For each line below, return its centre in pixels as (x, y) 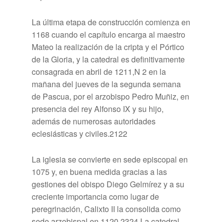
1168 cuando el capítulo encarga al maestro (109, 34)
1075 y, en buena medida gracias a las (99, 171)
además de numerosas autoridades (94, 121)
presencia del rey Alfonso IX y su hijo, (98, 109)
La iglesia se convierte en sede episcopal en (110, 159)
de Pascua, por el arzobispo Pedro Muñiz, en (111, 96)
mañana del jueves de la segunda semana (106, 84)
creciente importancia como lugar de (95, 196)
